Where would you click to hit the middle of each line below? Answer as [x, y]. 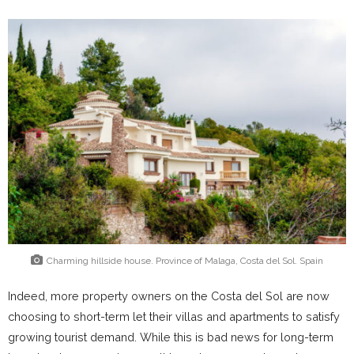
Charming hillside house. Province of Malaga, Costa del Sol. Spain [185, 260]
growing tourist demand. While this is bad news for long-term [171, 337]
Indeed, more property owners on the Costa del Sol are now [169, 296]
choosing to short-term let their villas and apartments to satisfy [174, 317]
